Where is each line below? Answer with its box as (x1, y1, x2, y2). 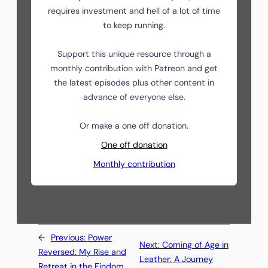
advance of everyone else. (83, 92, 185, 103)
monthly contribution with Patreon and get (50, 63, 218, 74)
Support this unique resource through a (57, 48, 211, 60)
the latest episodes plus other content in (54, 77, 214, 89)
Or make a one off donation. (80, 120, 188, 132)
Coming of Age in (162, 239, 229, 251)
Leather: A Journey (139, 254, 213, 265)
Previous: (50, 232, 88, 243)
